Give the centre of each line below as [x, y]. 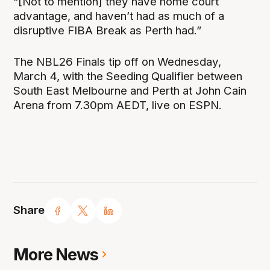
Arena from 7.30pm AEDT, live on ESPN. [118, 105]
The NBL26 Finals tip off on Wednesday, [118, 61]
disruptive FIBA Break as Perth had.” [108, 30]
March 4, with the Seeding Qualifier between [128, 76]
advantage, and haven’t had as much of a [119, 16]
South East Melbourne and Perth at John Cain [130, 90]
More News [56, 254]
